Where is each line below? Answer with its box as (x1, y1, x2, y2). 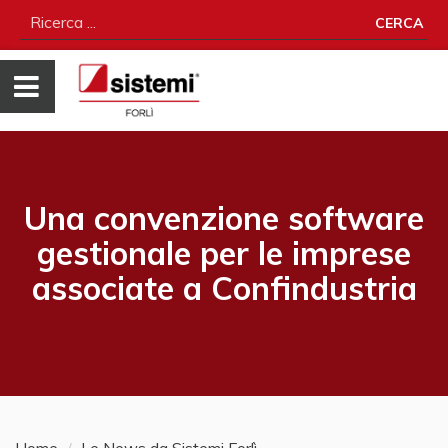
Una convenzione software (24, 198, 424, 238)
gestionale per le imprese (37, 233, 411, 273)
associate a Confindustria (31, 268, 417, 308)
